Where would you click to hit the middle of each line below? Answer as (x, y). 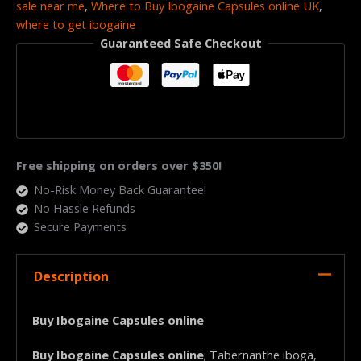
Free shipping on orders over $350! (119, 165)
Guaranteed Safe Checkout (180, 43)
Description (71, 276)
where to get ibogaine (76, 25)
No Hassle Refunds (84, 208)
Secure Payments (80, 227)
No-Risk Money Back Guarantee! (120, 190)
